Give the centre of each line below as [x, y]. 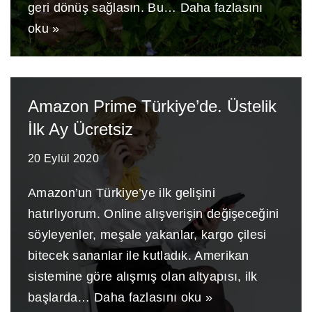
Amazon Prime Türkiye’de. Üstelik [152, 106]
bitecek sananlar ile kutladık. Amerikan [139, 256]
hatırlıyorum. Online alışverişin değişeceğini [154, 214]
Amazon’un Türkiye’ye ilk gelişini [122, 193]
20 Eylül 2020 [63, 158]
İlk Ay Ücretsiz [80, 129]
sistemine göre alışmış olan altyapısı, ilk [143, 276]
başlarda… [61, 297]
